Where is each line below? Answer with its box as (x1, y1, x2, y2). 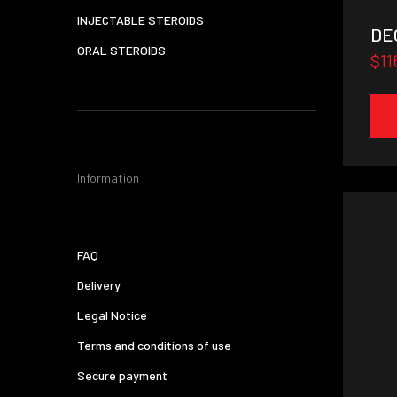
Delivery (77, 277, 121, 292)
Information (77, 170, 139, 185)
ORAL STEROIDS (77, 43, 166, 58)
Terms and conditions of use (77, 338, 231, 353)
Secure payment (77, 368, 167, 383)
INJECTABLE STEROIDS (77, 12, 204, 27)
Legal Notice (77, 307, 147, 323)
